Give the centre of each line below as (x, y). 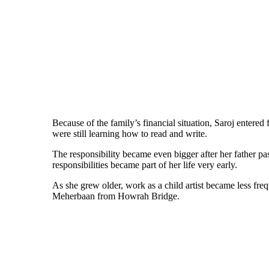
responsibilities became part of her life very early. (145, 165)
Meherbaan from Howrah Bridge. (116, 196)
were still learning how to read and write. (130, 134)
